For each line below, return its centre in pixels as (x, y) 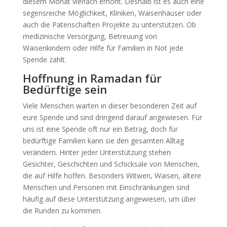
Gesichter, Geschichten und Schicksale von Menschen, (111, 164)
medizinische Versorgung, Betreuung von (90, 36)
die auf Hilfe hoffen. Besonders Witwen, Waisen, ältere (112, 175)
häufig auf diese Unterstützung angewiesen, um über (109, 199)
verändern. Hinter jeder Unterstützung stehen (97, 152)
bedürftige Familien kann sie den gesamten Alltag (103, 140)
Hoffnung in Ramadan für (92, 78)
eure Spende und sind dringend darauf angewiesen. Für (112, 117)
